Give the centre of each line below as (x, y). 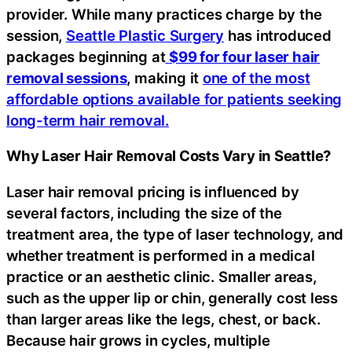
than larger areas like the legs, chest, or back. (163, 319)
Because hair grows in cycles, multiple (138, 340)
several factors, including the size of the (144, 213)
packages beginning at (86, 56)
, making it (165, 77)
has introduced (277, 35)
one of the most (256, 77)
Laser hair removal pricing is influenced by (153, 191)
